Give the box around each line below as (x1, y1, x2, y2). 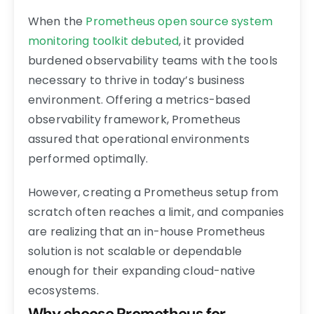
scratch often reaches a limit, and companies (28, 203, 285, 220)
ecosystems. (28, 282, 99, 299)
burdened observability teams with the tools (28, 52, 278, 69)
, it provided (179, 32, 245, 49)
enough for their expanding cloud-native (28, 262, 256, 279)
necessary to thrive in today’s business (28, 71, 245, 88)
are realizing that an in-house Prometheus (28, 223, 266, 240)
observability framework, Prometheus (28, 111, 241, 128)
